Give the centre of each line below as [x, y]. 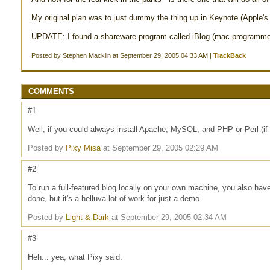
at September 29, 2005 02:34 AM [168, 217]
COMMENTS [51, 91]
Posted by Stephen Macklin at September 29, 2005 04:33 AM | [122, 55]
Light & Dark [87, 217]
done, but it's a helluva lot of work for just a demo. [115, 199]
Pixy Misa [83, 148]
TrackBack [230, 55]
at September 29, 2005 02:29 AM [159, 148]
